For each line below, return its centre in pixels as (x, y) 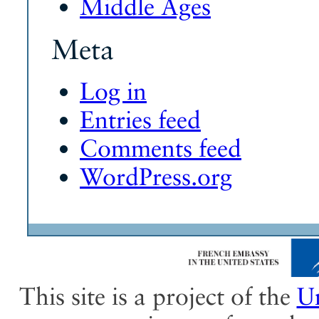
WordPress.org (156, 177)
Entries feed (140, 120)
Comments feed (161, 148)
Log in (113, 91)
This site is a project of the (158, 297)
